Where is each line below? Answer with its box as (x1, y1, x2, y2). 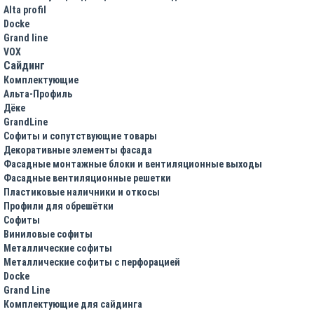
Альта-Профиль (4, 88, 72, 100)
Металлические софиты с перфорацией (4, 256, 180, 268)
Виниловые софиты (4, 228, 93, 240)
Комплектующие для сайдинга (4, 298, 142, 310)
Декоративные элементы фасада (4, 144, 152, 156)
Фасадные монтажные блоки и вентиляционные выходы (4, 158, 262, 170)
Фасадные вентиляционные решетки (4, 172, 171, 184)
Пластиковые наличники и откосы (4, 186, 160, 198)
